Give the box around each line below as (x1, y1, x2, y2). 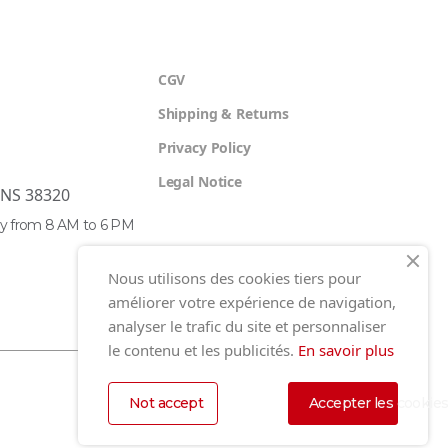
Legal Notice (157, 172, 242, 192)
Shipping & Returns (157, 104, 290, 124)
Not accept (129, 394, 204, 412)
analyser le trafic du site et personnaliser (108, 316, 386, 336)
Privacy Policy (157, 138, 251, 158)
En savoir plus (298, 340, 394, 360)
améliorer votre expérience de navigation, (108, 292, 396, 312)
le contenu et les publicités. (108, 340, 298, 360)
